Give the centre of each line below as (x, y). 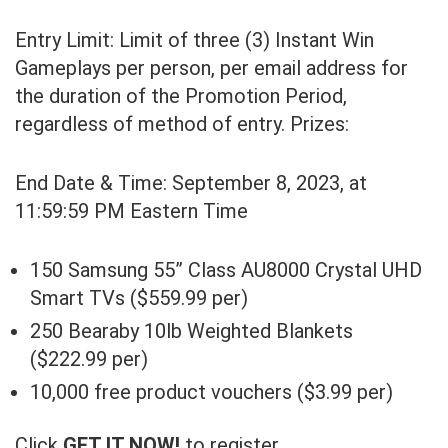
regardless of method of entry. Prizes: (182, 124)
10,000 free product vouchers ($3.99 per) (211, 392)
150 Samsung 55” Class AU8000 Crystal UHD (226, 270)
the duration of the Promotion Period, (181, 96)
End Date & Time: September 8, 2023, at (191, 183)
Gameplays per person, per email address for (211, 68)
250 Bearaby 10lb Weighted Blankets (191, 331)
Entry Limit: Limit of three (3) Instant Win (194, 40)
